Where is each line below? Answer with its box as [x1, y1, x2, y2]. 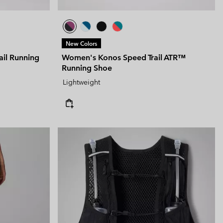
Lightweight [63, 78, 100, 87]
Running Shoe [62, 63, 112, 73]
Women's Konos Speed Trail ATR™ [62, 53, 186, 63]
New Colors [66, 39, 97, 48]
